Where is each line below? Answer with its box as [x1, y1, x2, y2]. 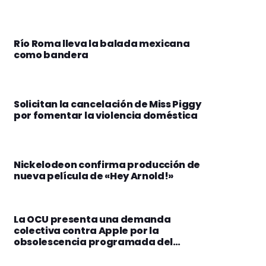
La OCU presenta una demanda [14, 213, 171, 227]
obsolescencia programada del [14, 235, 173, 249]
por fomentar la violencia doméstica [14, 108, 198, 122]
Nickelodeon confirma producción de [14, 157, 201, 172]
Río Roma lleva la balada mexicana [14, 36, 190, 50]
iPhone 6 [14, 246, 56, 261]
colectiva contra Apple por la [14, 224, 159, 238]
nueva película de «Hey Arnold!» [14, 169, 174, 183]
